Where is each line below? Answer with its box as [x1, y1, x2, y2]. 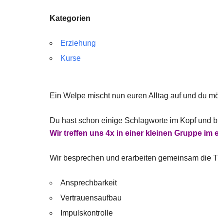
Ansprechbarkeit [60, 179, 117, 187]
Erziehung [60, 39, 96, 47]
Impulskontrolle [60, 209, 113, 217]
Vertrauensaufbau [60, 194, 122, 202]
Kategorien [50, 14, 91, 22]
